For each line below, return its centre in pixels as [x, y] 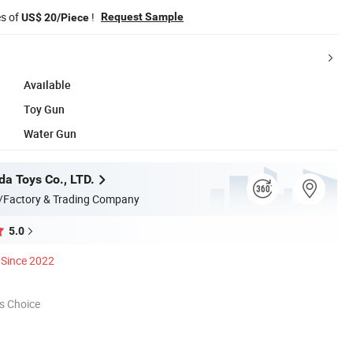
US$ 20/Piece [55, 17]
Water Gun [50, 133]
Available [47, 84]
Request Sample [142, 16]
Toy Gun [44, 109]
